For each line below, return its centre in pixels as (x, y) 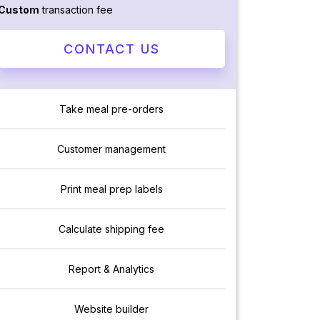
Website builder (111, 309)
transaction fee (76, 10)
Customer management (111, 149)
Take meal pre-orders (111, 109)
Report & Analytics (111, 269)
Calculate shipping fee (111, 229)
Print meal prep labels (111, 189)
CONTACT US (111, 49)
